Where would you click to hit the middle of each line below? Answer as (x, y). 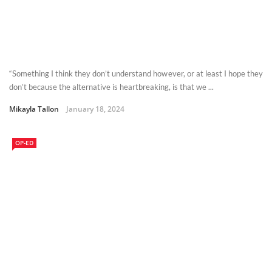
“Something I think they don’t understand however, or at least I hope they (136, 74)
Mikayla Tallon (34, 109)
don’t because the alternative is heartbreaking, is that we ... (111, 87)
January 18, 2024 (95, 109)
